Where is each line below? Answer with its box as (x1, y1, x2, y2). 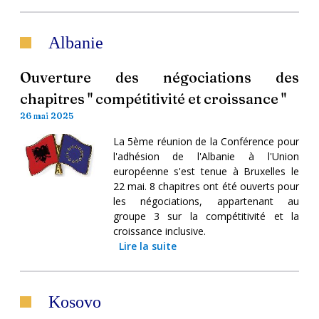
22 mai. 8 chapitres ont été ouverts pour (113, 179, 299, 193)
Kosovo (48, 292, 101, 311)
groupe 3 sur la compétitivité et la (113, 209, 299, 223)
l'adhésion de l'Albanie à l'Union (113, 149, 299, 163)
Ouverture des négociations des (20, 68, 299, 86)
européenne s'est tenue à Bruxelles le (113, 164, 299, 178)
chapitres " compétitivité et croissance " (20, 89, 286, 108)
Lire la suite (118, 239, 177, 253)
